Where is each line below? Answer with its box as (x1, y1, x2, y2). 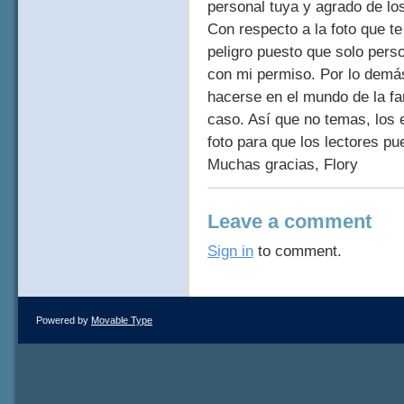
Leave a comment (207, 210, 372, 234)
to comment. (253, 243, 342, 261)
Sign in (207, 243, 253, 261)
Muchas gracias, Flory (207, 155, 358, 173)
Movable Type (91, 314, 152, 326)
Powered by (36, 314, 91, 326)
